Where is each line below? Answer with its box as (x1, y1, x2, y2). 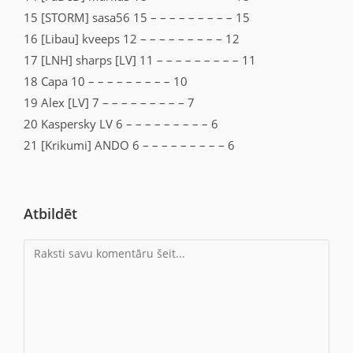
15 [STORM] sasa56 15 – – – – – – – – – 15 (24, 9, 250, 26)
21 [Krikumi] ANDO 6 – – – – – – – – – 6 (24, 137, 235, 154)
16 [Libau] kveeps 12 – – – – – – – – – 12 (24, 31, 240, 47)
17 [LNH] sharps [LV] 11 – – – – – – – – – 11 (24, 52, 256, 69)
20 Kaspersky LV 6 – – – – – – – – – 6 (24, 116, 218, 132)
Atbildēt (24, 204, 77, 224)
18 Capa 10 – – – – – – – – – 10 (24, 73, 188, 90)
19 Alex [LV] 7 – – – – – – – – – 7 (24, 95, 195, 111)
